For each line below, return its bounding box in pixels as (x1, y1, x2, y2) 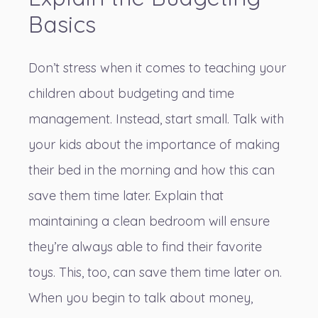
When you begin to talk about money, (28, 290, 253, 307)
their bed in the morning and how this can (28, 162, 275, 179)
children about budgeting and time (28, 85, 234, 102)
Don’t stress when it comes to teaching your (28, 60, 286, 77)
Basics (28, 10, 96, 39)
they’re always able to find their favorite (28, 238, 262, 256)
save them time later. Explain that (28, 187, 224, 204)
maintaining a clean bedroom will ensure (28, 213, 270, 230)
